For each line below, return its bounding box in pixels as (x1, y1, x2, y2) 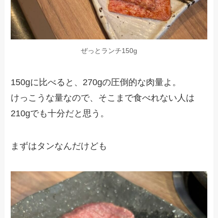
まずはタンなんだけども (11, 141, 108, 151)
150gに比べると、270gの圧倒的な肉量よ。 (11, 77, 182, 87)
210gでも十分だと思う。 (11, 108, 109, 118)
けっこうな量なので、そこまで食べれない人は (11, 92, 195, 103)
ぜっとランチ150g (81, 46, 137, 54)
